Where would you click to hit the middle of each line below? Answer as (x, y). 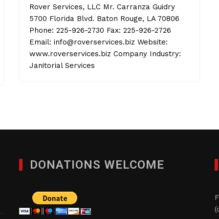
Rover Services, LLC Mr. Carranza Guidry (102, 7)
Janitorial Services (62, 66)
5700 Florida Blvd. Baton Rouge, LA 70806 (104, 19)
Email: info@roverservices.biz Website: (99, 42)
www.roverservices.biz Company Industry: (105, 54)
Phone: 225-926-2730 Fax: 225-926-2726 (100, 30)
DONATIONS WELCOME (97, 165)
